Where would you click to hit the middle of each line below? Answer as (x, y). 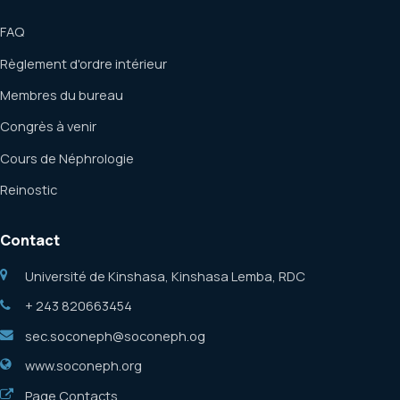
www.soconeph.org (84, 366)
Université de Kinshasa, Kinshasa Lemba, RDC (166, 276)
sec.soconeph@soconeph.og (116, 335)
